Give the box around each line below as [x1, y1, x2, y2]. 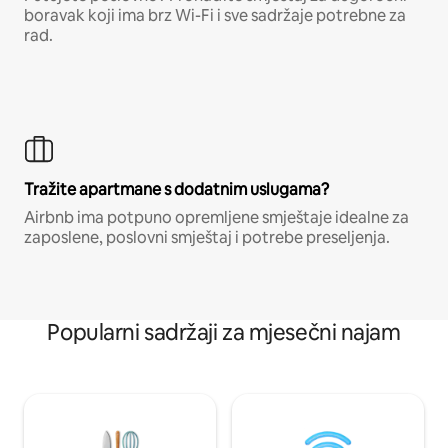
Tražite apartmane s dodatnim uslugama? [24, 179, 329, 201]
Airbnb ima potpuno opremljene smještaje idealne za [24, 207, 409, 229]
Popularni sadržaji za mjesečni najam [47, 318, 401, 348]
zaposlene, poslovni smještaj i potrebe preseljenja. [24, 227, 390, 249]
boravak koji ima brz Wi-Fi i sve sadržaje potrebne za [24, 5, 406, 27]
